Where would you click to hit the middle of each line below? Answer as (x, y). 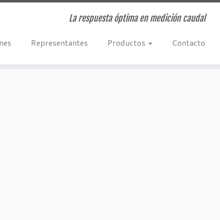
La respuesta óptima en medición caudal (137, 18)
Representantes (59, 42)
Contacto (188, 42)
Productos (127, 42)
